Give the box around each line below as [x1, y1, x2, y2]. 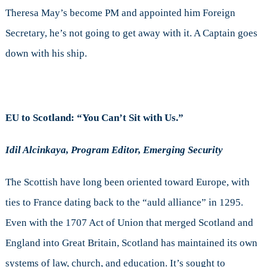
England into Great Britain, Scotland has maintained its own [5, 237, 257, 249]
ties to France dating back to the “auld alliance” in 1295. [5, 197, 243, 209]
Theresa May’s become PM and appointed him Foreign [5, 7, 235, 19]
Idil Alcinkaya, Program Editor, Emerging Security [5, 144, 223, 156]
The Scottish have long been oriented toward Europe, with [5, 176, 250, 188]
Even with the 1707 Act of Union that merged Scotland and [5, 217, 253, 229]
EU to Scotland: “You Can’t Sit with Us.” [5, 112, 184, 124]
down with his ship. [5, 48, 87, 60]
